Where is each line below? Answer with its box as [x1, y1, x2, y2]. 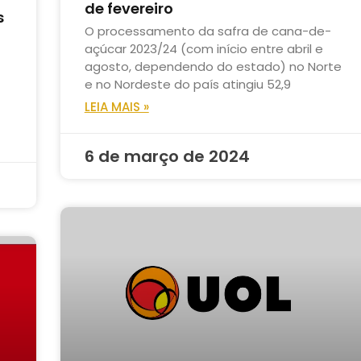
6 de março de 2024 [84, 145, 250, 168]
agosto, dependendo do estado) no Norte [84, 58, 342, 76]
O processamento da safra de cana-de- [84, 23, 331, 40]
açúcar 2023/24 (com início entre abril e [84, 40, 323, 58]
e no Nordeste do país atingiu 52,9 [84, 76, 291, 93]
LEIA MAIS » [84, 98, 149, 116]
